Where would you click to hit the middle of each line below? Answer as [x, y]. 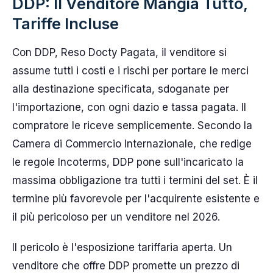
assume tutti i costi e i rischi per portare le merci [130, 71]
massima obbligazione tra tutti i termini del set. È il [135, 180]
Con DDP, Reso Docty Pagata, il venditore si [119, 52]
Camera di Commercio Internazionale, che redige [132, 144]
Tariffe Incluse [66, 23]
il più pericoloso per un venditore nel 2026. [116, 217]
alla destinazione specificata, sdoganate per [121, 89]
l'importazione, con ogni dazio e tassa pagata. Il [129, 107]
